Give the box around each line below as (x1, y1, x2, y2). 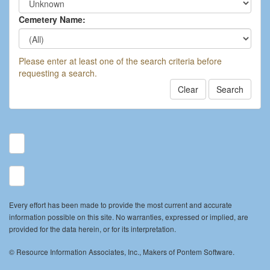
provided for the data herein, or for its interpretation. (9, 224, 176, 234)
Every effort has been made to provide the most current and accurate (9, 199, 232, 210)
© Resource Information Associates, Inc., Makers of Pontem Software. (9, 246, 234, 257)
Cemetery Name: (19, 13, 86, 26)
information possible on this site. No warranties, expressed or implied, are (9, 212, 248, 222)
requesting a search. (19, 67, 97, 80)
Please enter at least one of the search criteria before (19, 55, 222, 67)
